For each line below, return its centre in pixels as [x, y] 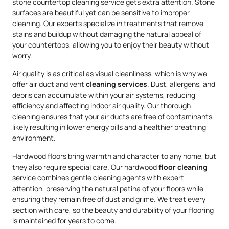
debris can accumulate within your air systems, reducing [104, 95]
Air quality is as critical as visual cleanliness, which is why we [110, 74]
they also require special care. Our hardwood [85, 167]
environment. [34, 138]
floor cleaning [183, 167]
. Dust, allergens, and [181, 84]
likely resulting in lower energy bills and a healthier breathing [109, 127]
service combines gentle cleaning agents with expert [98, 177]
